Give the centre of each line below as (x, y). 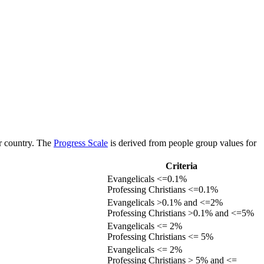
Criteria (181, 166)
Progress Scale (81, 143)
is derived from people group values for (182, 143)
